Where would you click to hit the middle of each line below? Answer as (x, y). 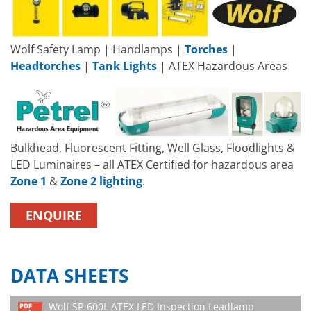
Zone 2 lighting (101, 182)
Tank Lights (125, 66)
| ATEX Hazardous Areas (222, 66)
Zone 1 (28, 182)
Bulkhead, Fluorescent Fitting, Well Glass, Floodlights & (153, 148)
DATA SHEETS (69, 276)
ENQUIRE (54, 216)
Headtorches (45, 66)
